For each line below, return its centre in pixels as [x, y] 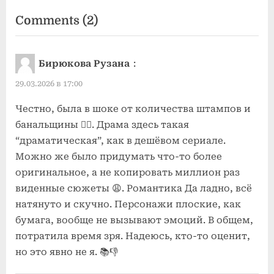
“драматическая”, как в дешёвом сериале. [120, 140]
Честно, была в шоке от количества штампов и [133, 109]
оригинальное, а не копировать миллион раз [128, 172]
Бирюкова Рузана [84, 64]
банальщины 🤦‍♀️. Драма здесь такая [102, 124]
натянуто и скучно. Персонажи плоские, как [128, 204]
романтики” [132, 109]
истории [122, 56]
